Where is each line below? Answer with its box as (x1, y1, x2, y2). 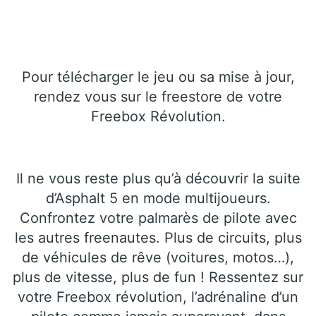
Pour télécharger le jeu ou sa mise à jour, (21, 68, 295, 85)
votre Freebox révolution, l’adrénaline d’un (18, 288, 298, 305)
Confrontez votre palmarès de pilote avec (19, 209, 297, 226)
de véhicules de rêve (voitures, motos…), (22, 248, 294, 266)
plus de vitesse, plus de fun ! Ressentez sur (13, 268, 303, 286)
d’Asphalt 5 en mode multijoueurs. (45, 189, 271, 207)
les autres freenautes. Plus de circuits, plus (14, 229, 302, 246)
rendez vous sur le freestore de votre (34, 87, 282, 105)
